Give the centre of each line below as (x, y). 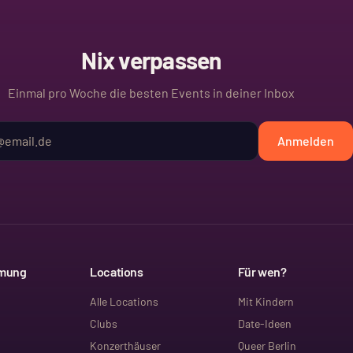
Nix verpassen (151, 60)
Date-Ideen (264, 323)
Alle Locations (124, 301)
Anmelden (306, 141)
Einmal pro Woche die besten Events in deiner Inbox (151, 93)
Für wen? (262, 271)
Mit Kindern (266, 301)
